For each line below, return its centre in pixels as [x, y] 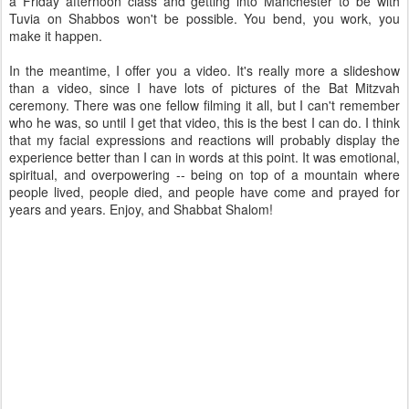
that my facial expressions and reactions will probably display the [204, 140]
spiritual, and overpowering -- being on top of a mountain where [204, 174]
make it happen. [56, 36]
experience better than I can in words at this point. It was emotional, [204, 157]
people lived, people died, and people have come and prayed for [204, 192]
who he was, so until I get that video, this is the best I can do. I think [204, 122]
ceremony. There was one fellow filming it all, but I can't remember [204, 105]
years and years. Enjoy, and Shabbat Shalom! [141, 209]
